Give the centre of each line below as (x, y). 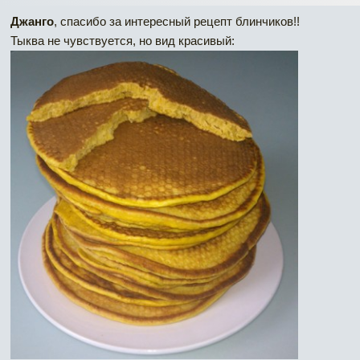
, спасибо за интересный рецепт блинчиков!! (177, 21)
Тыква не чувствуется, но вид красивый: (123, 40)
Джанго (32, 21)
